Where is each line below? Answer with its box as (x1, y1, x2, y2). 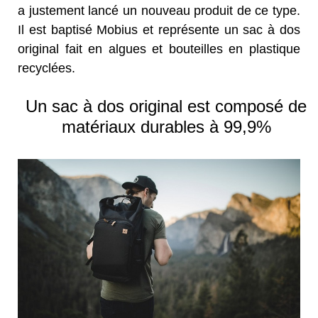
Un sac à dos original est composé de (26, 96, 307, 116)
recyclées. (18, 60, 75, 75)
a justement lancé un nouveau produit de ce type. (18, 3, 300, 18)
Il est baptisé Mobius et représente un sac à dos (18, 22, 300, 37)
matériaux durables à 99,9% (61, 116, 271, 136)
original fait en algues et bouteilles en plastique (18, 41, 300, 56)
